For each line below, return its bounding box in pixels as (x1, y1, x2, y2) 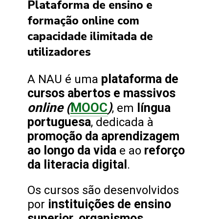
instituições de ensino (48, 197, 171, 211)
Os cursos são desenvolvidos (27, 183, 179, 197)
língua (137, 100, 171, 115)
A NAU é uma (27, 72, 101, 86)
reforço (144, 143, 185, 157)
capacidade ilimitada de (27, 28, 153, 44)
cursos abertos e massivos (27, 86, 175, 100)
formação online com (27, 13, 139, 28)
